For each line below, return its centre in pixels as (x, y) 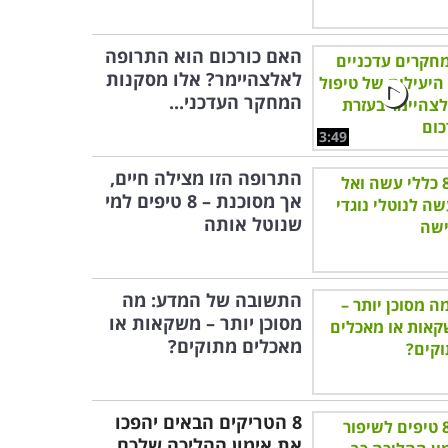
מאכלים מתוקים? (235, 346)
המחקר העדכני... (235, 102)
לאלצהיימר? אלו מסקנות (204, 79)
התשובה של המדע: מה (212, 300)
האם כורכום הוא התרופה (203, 56)
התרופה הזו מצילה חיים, (206, 178)
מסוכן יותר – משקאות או (205, 323)
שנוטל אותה (253, 224)
